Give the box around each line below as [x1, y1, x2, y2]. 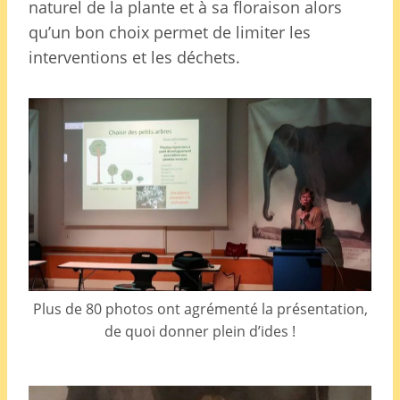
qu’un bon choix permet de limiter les [29, 21, 311, 43]
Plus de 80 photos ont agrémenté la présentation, [32, 298, 368, 319]
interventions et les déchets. [29, 46, 240, 68]
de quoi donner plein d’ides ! [104, 321, 296, 341]
